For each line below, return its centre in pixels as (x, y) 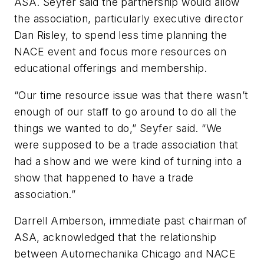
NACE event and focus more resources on (121, 51)
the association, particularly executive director (129, 18)
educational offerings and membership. (113, 68)
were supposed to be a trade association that (126, 144)
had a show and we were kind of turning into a (128, 161)
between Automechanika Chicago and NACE (125, 254)
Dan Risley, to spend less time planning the (121, 35)
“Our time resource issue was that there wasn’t (131, 95)
